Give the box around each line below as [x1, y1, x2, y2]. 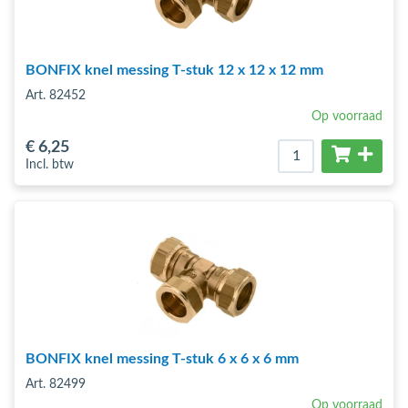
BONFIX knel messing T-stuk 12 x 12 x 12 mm [25, 63, 323, 77]
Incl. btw [25, 158, 74, 171]
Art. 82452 [25, 89, 86, 102]
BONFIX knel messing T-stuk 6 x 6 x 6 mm [25, 352, 299, 366]
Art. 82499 [25, 378, 86, 391]
